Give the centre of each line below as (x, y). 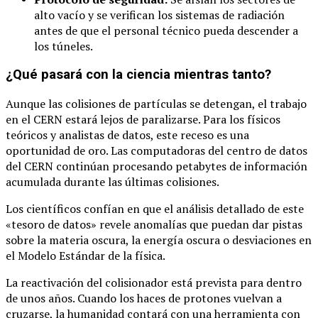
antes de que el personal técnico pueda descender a (166, 30)
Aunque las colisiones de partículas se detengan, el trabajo (156, 104)
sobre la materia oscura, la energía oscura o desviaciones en (159, 240)
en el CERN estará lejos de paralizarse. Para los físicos (143, 120)
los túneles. (64, 46)
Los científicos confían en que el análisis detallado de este (155, 209)
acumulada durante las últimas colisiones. (113, 182)
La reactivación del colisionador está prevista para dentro (154, 283)
